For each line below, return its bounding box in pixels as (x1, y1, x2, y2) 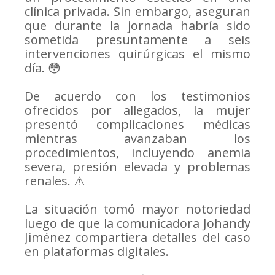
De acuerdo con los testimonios (24, 88, 251, 105)
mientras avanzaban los (24, 130, 251, 147)
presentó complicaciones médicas (24, 116, 251, 133)
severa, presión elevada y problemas (24, 158, 251, 176)
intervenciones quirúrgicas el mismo (24, 45, 251, 63)
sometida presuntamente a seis (24, 31, 251, 48)
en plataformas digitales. (24, 243, 169, 260)
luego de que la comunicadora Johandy (24, 215, 251, 232)
